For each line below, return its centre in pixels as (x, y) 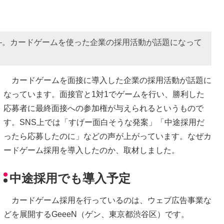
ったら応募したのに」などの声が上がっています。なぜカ (107, 136)
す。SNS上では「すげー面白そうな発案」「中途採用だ (104, 122)
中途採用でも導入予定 (70, 178)
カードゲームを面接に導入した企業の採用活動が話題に (107, 80)
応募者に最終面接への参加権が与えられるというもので (103, 108)
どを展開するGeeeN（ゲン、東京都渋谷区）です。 (96, 214)
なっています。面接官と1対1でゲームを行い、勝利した (104, 94)
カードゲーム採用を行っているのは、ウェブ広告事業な (107, 200)
